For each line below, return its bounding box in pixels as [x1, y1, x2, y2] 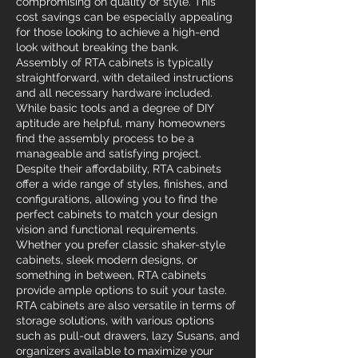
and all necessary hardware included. [16, 86, 213, 99]
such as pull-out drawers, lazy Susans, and [16, 329, 240, 342]
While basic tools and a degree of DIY [16, 101, 213, 114]
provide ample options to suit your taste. [16, 284, 227, 296]
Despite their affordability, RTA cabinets [16, 162, 221, 175]
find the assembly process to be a [16, 132, 194, 145]
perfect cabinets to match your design [16, 208, 217, 221]
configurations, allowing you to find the [16, 193, 217, 205]
